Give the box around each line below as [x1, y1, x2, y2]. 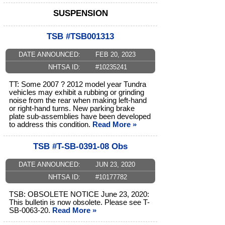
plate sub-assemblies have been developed [9, 113, 151, 121]
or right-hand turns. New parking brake [9, 104, 135, 113]
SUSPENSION [53, 9, 108, 19]
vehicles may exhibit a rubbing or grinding [9, 88, 144, 97]
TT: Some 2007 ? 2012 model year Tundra [9, 80, 146, 89]
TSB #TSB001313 [47, 32, 114, 42]
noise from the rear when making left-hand [9, 96, 147, 105]
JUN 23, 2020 [95, 161, 135, 169]
